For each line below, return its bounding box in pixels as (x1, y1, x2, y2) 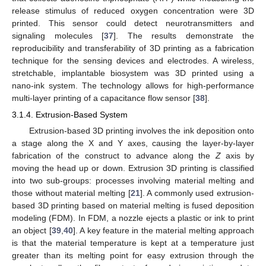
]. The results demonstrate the (113, 30, 254, 40)
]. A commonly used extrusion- (140, 188, 254, 198)
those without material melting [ (12, 188, 131, 198)
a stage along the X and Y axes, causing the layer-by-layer (12, 138, 254, 148)
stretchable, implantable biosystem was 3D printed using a (12, 68, 254, 78)
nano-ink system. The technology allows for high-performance (12, 80, 254, 90)
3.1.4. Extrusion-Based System (12, 110, 128, 120)
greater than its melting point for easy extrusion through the (12, 251, 254, 261)
